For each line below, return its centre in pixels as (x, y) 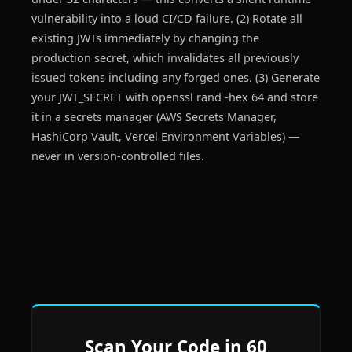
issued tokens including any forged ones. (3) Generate (176, 77)
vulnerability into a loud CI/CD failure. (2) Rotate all (167, 18)
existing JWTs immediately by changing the (145, 38)
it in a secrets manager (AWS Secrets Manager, (154, 117)
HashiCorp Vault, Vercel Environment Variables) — (165, 136)
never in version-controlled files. (118, 156)
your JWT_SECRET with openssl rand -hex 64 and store (175, 97)
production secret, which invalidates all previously (165, 58)
